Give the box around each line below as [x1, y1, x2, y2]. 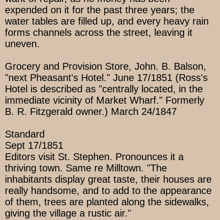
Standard [5, 129, 45, 140]
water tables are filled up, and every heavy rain [5, 16, 209, 27]
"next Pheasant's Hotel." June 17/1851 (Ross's [5, 72, 208, 83]
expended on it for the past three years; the [5, 4, 194, 16]
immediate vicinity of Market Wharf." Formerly [5, 95, 204, 106]
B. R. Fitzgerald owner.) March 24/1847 [5, 106, 177, 117]
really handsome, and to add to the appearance [5, 185, 212, 196]
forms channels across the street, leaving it [5, 27, 192, 38]
